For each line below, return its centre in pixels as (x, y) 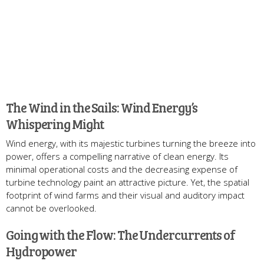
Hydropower (42, 251)
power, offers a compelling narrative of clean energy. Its (117, 156)
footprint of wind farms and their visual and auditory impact (125, 195)
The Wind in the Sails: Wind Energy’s (102, 108)
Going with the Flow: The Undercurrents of (121, 235)
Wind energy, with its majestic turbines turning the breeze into (131, 143)
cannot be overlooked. (51, 208)
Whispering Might (55, 124)
